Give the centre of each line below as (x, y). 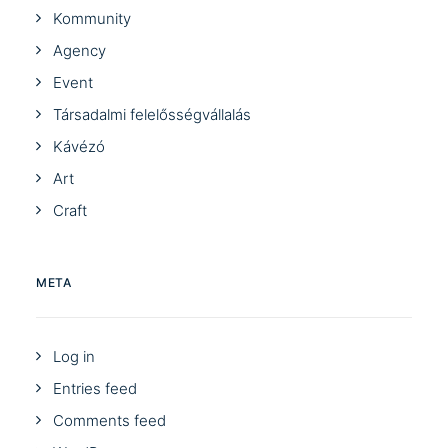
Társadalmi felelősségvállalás (152, 114)
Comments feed (109, 420)
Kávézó (79, 146)
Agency (79, 50)
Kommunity (92, 18)
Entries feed (95, 388)
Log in (74, 356)
